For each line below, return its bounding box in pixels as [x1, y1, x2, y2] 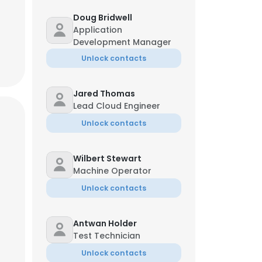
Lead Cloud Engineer [73, 100, 160, 112]
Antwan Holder [73, 218, 137, 229]
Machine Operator [73, 165, 151, 177]
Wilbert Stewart [73, 153, 142, 164]
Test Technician [73, 230, 140, 242]
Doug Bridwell [73, 12, 132, 23]
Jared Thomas [73, 88, 135, 99]
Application [73, 24, 122, 36]
